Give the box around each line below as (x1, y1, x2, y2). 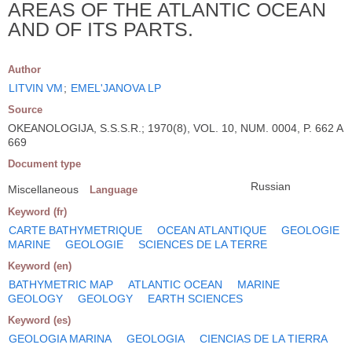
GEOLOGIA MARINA (9, 332, 112, 345)
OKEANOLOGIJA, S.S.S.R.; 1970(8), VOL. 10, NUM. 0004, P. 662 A (8, 121, 343, 134)
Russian (251, 179, 291, 192)
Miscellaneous (8, 182, 79, 196)
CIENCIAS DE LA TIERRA (200, 332, 328, 345)
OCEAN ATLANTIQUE (157, 223, 266, 236)
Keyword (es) (8, 313, 71, 326)
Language (90, 183, 137, 196)
